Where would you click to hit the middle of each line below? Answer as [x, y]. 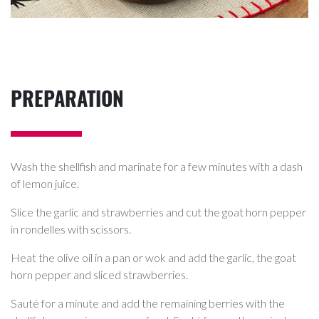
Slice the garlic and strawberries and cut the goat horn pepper [158, 211]
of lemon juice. [45, 183]
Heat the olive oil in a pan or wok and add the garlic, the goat [153, 257]
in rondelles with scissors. [71, 229]
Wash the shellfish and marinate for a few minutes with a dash [157, 166]
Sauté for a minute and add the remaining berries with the [148, 303]
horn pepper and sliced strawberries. [99, 274]
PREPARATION [67, 98]
